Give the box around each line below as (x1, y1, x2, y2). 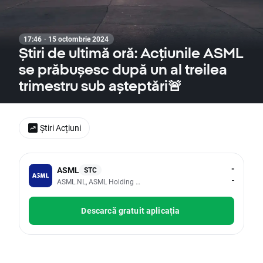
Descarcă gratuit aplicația (81, 205, 180, 217)
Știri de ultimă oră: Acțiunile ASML (19, 45, 243, 61)
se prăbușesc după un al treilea (19, 61, 227, 77)
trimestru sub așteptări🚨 (19, 77, 182, 94)
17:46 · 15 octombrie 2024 (23, 34, 109, 43)
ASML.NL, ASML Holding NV (57, 176, 146, 186)
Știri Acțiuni (40, 122, 81, 133)
